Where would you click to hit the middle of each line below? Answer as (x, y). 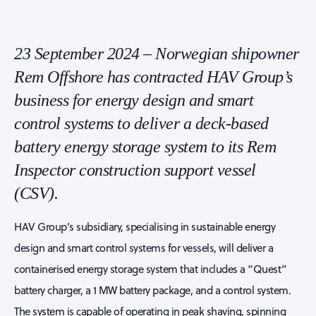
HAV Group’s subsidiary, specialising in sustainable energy (145, 227)
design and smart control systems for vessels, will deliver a (144, 248)
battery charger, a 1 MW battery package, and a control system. (152, 290)
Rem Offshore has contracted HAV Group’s (153, 77)
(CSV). (36, 193)
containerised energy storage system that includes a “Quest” (151, 269)
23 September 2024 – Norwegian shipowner (157, 54)
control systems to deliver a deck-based (141, 123)
